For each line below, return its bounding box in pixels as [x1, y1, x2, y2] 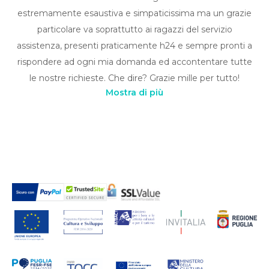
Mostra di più [106, 86, 163, 98]
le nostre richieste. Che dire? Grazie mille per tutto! [29, 72, 240, 83]
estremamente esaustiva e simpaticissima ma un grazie [17, 7, 252, 19]
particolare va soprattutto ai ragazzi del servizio [37, 23, 232, 35]
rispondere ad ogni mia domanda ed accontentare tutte [17, 56, 252, 67]
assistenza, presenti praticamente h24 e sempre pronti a [17, 40, 252, 51]
